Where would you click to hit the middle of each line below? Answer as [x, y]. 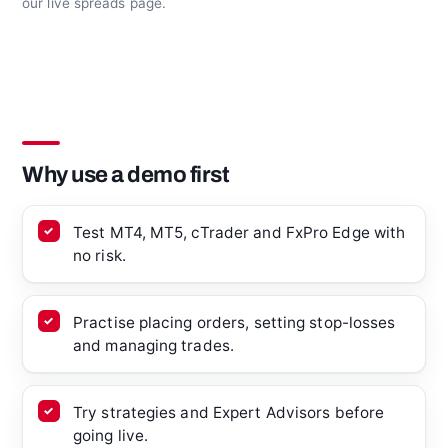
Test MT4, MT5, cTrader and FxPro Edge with [239, 233]
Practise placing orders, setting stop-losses [234, 323]
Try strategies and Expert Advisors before [229, 413]
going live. [111, 436]
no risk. [99, 256]
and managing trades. [154, 346]
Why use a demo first [126, 175]
